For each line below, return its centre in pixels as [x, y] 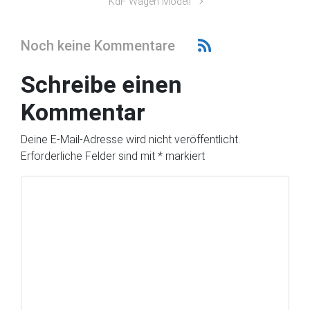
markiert [184, 156]
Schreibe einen [101, 85]
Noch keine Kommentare [98, 45]
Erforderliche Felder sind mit [89, 156]
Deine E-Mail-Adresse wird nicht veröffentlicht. [130, 140]
